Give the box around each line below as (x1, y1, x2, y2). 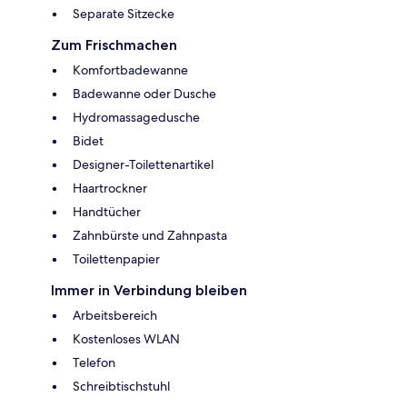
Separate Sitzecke (73, 5, 174, 22)
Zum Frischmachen (51, 35, 177, 54)
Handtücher (73, 203, 141, 220)
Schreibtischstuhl (73, 377, 170, 394)
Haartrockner (73, 179, 147, 196)
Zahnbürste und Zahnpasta (73, 226, 227, 243)
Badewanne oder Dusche (73, 84, 216, 102)
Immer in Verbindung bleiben (51, 281, 247, 299)
